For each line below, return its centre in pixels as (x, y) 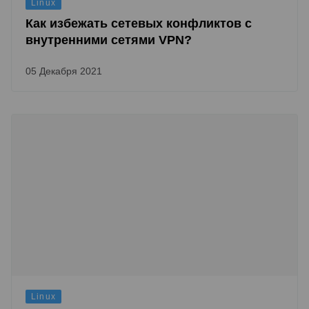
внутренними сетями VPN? (109, 40)
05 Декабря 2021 (64, 71)
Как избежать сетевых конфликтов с (139, 23)
